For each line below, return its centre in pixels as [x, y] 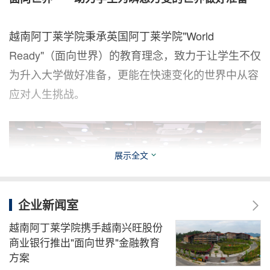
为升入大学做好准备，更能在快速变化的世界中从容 [134, 74]
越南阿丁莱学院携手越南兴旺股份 [86, 227]
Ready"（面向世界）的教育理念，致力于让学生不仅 [135, 55]
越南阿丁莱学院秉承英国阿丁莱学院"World [111, 36]
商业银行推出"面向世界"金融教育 [84, 242]
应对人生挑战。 [47, 94]
